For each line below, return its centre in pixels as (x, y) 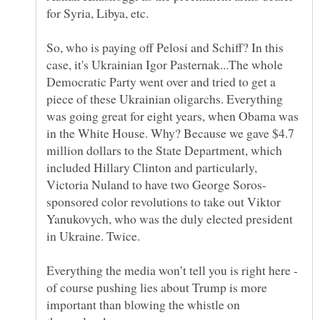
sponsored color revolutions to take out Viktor (164, 202)
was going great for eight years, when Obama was (172, 116)
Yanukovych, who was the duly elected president (170, 219)
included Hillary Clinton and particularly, (152, 167)
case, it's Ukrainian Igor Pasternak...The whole (165, 65)
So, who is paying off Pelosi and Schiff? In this (165, 47)
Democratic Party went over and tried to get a (161, 82)
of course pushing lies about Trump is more (157, 287)
